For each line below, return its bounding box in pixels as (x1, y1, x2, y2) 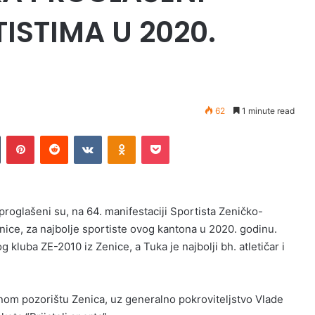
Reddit (67, 129, 96, 141)
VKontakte (101, 129, 146, 141)
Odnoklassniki (135, 129, 195, 141)
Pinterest (34, 129, 74, 141)
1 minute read (240, 105, 295, 116)
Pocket (169, 129, 199, 141)
